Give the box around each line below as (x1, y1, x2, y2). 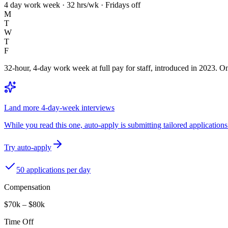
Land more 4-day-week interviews (4, 103, 115, 112)
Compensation (4, 182, 50, 191)
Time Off (4, 217, 34, 226)
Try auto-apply (4, 142, 51, 152)
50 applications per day (16, 165, 91, 174)
